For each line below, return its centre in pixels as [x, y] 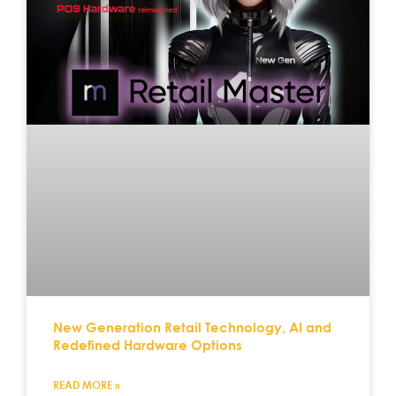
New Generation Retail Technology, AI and [192, 327]
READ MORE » [87, 384]
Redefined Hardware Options [148, 344]
